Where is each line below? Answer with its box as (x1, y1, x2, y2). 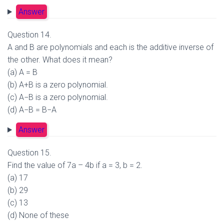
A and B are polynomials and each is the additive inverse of (7, 42, 213, 52)
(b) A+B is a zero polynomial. (7, 80, 108, 89)
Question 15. (7, 148, 51, 157)
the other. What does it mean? (7, 55, 112, 64)
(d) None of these (7, 210, 69, 220)
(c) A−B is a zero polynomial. (7, 92, 108, 102)
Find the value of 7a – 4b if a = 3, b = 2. (7, 160, 142, 170)
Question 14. (7, 30, 51, 39)
